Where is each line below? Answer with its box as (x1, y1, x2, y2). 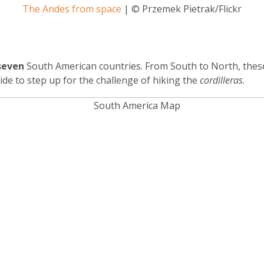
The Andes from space (22, 2, 121, 15)
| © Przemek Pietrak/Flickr (121, 2, 242, 15)
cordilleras (200, 74, 243, 87)
